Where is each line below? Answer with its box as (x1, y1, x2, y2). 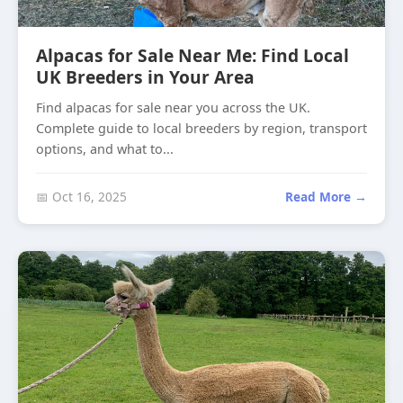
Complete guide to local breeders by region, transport (36, 120, 367, 137)
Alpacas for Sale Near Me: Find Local (36, 43, 349, 67)
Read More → (285, 188, 367, 205)
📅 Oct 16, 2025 (36, 188, 127, 205)
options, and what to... (36, 140, 174, 157)
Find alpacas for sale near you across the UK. (36, 99, 310, 116)
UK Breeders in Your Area (36, 65, 255, 89)
